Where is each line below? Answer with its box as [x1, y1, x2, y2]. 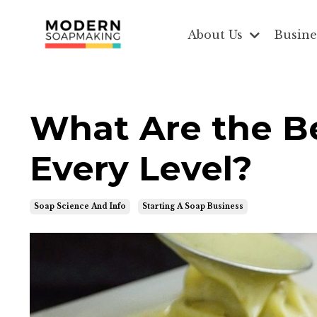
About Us [187, 27, 246, 42]
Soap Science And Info [34, 202, 126, 212]
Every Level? [30, 148, 253, 190]
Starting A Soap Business [142, 202, 243, 212]
